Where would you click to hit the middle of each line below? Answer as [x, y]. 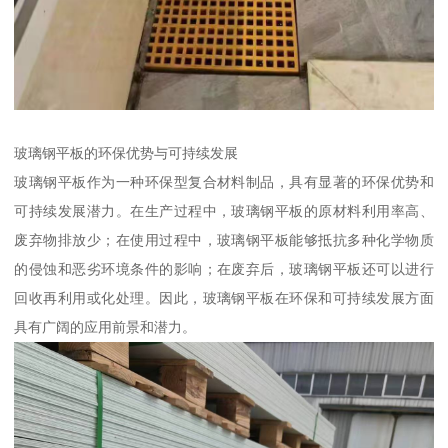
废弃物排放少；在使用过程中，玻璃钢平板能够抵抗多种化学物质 [224, 239]
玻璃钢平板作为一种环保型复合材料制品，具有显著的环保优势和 [224, 181]
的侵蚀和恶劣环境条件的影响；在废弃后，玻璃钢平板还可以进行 [224, 268]
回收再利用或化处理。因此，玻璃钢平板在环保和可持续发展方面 [224, 297]
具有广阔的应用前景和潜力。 [105, 326]
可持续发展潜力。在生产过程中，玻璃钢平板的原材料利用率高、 [224, 210]
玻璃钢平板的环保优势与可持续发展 [126, 152]
